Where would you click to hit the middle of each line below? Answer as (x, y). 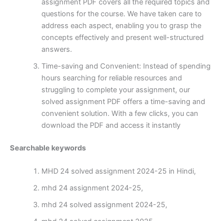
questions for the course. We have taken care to (121, 14)
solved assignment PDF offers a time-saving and (123, 101)
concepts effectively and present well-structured (122, 37)
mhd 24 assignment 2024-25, (92, 188)
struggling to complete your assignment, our (115, 90)
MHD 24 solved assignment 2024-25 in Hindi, (118, 171)
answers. (56, 49)
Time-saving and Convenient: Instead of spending (126, 66)
